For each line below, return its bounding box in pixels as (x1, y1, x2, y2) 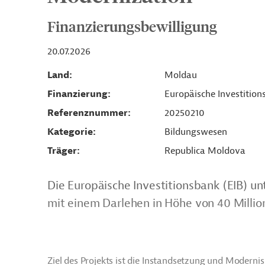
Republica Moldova (164, 145, 245, 157)
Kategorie (47, 126, 93, 138)
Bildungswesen (164, 126, 227, 138)
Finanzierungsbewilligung (47, 17, 217, 35)
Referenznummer (47, 107, 128, 119)
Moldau (164, 69, 197, 81)
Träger (47, 145, 77, 157)
